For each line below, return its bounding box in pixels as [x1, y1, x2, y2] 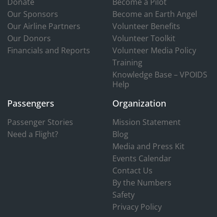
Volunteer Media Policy [112, 45, 196, 56]
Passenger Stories [7, 117, 73, 128]
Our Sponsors [7, 9, 58, 20]
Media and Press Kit [112, 141, 185, 152]
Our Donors [7, 33, 51, 44]
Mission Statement [112, 117, 181, 128]
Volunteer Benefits [112, 21, 180, 32]
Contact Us [112, 165, 153, 176]
